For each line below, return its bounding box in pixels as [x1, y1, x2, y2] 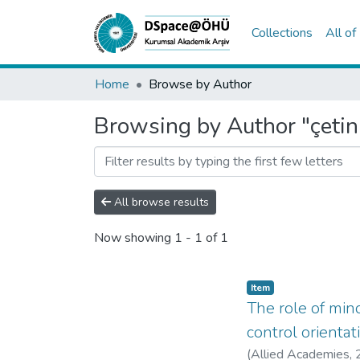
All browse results [111, 194, 209, 210]
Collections [252, 23, 313, 42]
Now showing [94, 229, 174, 247]
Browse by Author [149, 76, 252, 93]
